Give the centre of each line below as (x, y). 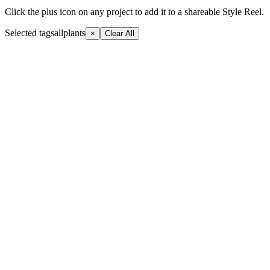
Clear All (120, 33)
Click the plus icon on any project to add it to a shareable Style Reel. (134, 11)
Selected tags (30, 33)
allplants (70, 33)
